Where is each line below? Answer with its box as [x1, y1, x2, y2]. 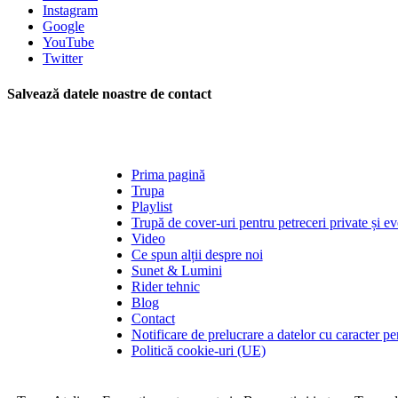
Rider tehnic [131, 278, 200, 294]
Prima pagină [131, 166, 205, 182]
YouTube [43, 35, 94, 51]
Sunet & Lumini [131, 262, 222, 278]
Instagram [43, 3, 98, 19]
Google [43, 19, 84, 35]
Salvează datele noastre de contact [7, 85, 211, 101]
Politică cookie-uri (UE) [131, 342, 266, 358]
